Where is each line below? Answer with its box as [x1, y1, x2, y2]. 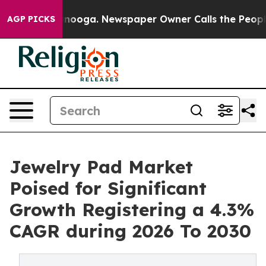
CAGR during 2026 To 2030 [9, 220, 251, 242]
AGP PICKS [7, 14, 55, 24]
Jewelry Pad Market [9, 156, 193, 178]
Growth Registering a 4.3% [9, 198, 254, 221]
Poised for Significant [9, 177, 207, 199]
